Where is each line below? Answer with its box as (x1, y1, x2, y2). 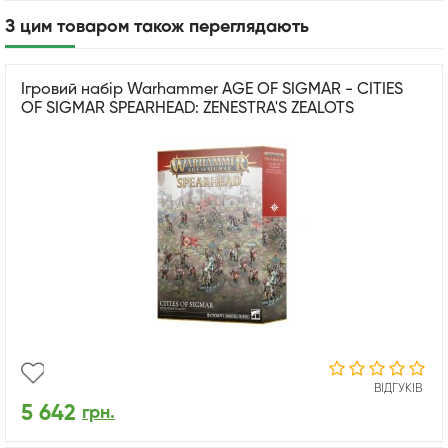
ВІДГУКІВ (374, 382, 422, 395)
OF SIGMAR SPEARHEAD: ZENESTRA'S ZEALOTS (21, 100, 354, 117)
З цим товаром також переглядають (5, 17, 309, 36)
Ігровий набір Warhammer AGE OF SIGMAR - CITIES (21, 81, 403, 98)
